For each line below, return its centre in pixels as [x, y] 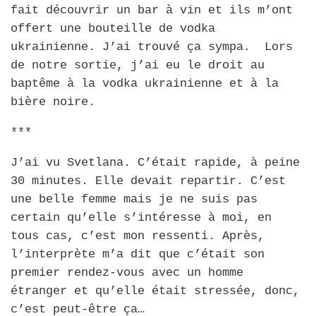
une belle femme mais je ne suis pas [134, 200]
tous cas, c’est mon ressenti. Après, [138, 236]
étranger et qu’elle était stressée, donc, [155, 291]
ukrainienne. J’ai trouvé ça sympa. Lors [152, 47]
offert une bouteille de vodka [113, 28]
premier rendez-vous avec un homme [127, 273]
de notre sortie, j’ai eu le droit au [138, 65]
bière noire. [53, 102]
